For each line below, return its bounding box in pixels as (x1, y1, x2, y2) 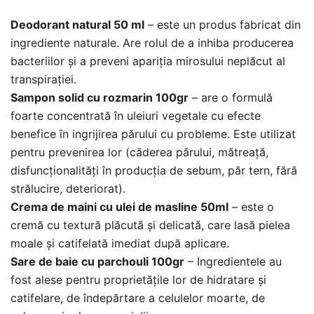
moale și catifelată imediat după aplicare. (11, 235, 229, 250)
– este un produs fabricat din (144, 17, 301, 32)
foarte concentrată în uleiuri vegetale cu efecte (11, 108, 261, 123)
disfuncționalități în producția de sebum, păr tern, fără (11, 163, 297, 177)
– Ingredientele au (184, 254, 282, 268)
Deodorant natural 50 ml (11, 17, 144, 32)
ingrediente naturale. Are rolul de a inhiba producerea (11, 35, 294, 50)
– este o (228, 199, 274, 214)
